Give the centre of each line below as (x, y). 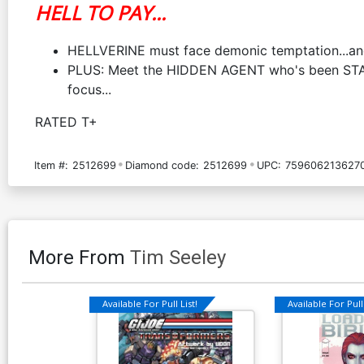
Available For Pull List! (150, 304)
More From (79, 257)
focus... (89, 89)
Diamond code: (162, 165)
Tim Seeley (178, 257)
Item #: (51, 165)
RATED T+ (66, 121)
